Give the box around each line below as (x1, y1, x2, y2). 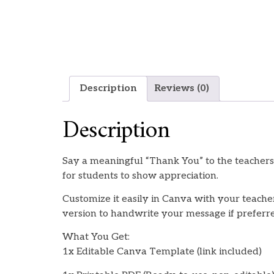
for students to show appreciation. (62, 169, 218, 182)
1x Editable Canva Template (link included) (62, 246, 262, 258)
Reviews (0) (154, 82, 209, 94)
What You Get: (62, 231, 130, 243)
